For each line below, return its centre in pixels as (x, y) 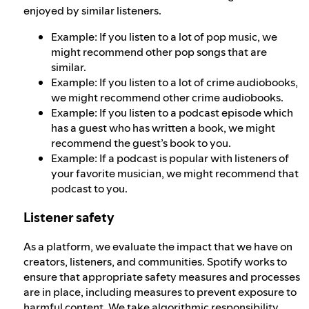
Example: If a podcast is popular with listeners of (170, 158)
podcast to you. (89, 188)
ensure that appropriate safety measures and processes (162, 277)
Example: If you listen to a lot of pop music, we (164, 36)
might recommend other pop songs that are (159, 51)
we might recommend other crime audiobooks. (167, 97)
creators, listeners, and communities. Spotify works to (155, 262)
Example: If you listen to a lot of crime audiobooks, (175, 82)
